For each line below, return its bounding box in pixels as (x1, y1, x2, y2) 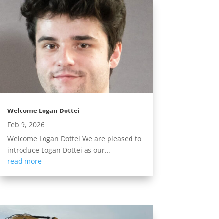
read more (7, 156, 42, 166)
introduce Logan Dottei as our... (7, 145, 110, 154)
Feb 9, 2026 (7, 119, 44, 129)
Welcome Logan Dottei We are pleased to (7, 133, 141, 143)
